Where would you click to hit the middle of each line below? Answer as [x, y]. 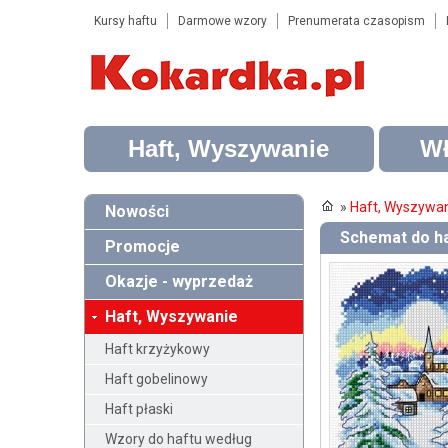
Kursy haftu [125, 21]
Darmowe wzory [222, 21]
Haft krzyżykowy [157, 349]
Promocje [142, 246]
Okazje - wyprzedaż [178, 281]
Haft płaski [138, 409]
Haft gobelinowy [156, 379]
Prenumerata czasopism [356, 21]
